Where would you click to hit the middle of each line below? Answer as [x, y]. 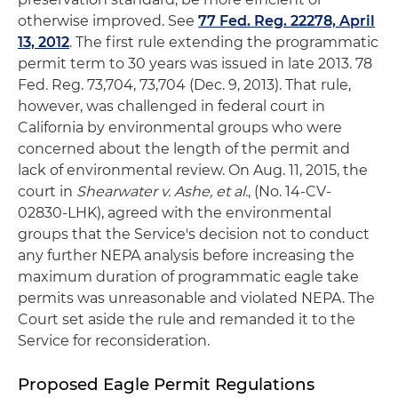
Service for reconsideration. [114, 341]
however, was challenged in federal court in [171, 106]
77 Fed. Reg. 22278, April [287, 21]
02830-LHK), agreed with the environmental [175, 213]
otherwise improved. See [108, 21]
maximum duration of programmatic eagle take [188, 277]
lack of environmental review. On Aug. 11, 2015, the [193, 170]
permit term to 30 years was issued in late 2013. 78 [195, 64]
